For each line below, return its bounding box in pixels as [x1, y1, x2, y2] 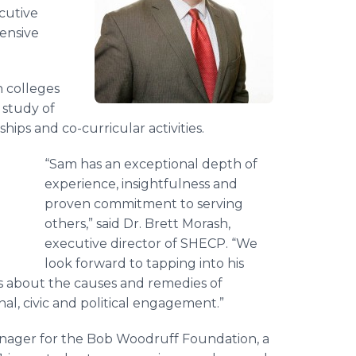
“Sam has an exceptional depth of [44, 157, 257, 172]
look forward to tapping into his [44, 256, 244, 271]
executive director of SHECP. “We [44, 236, 257, 251]
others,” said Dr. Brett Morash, [44, 216, 230, 231]
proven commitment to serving [44, 196, 243, 211]
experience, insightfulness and [44, 176, 238, 192]
